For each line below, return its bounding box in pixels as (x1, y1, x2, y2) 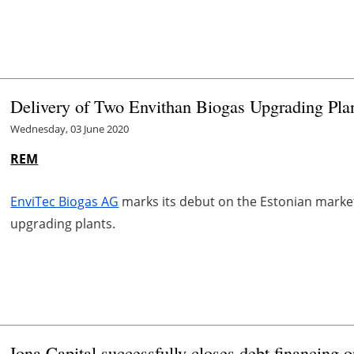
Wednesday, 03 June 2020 (10, 121, 130, 136)
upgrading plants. (10, 214, 116, 232)
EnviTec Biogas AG (10, 192, 119, 210)
